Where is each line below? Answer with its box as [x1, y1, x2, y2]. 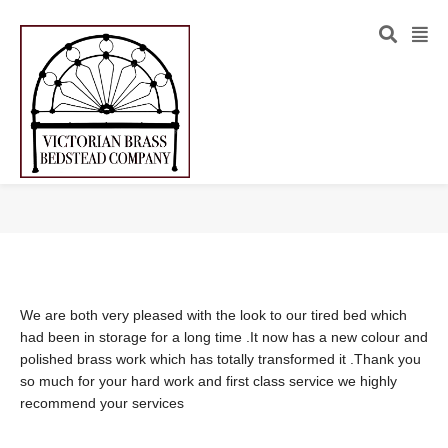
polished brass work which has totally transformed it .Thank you [20, 351, 421, 367]
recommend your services [20, 395, 184, 411]
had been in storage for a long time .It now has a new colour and [20, 329, 428, 345]
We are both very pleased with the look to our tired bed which [20, 307, 407, 323]
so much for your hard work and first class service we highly [20, 373, 397, 389]
